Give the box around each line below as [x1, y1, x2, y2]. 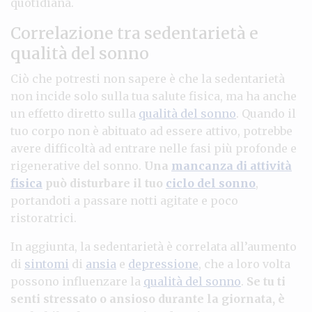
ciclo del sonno [166, 175, 256, 190]
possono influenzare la [10, 274, 143, 288]
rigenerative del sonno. [10, 158, 144, 173]
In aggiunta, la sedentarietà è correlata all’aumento [10, 239, 297, 253]
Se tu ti [247, 274, 286, 288]
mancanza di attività [171, 158, 292, 173]
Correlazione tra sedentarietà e [10, 22, 258, 43]
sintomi [24, 256, 69, 271]
